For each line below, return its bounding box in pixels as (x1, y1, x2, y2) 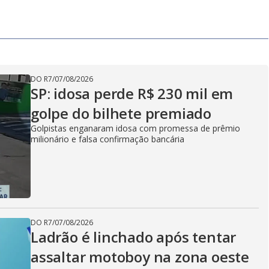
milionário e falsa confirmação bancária (31, 133, 184, 145)
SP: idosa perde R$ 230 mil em (31, 83, 234, 103)
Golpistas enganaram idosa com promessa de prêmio (31, 122, 240, 134)
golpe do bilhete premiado (31, 103, 211, 123)
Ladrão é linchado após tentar (31, 227, 237, 247)
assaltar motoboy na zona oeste (31, 247, 249, 267)
